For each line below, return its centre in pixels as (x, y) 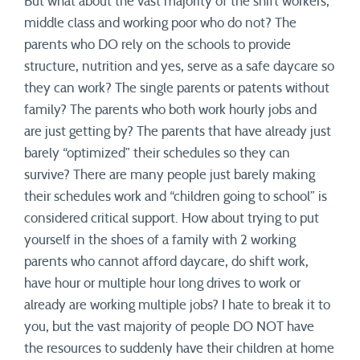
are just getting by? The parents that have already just (178, 131)
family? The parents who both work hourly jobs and (170, 110)
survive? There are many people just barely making (170, 175)
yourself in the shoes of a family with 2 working (160, 240)
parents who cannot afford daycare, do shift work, (166, 262)
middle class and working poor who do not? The (160, 23)
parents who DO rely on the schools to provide (157, 45)
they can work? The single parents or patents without (177, 88)
